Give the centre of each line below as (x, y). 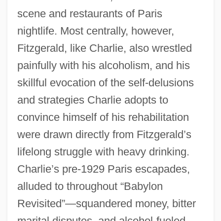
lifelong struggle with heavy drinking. (103, 151)
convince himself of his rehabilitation (103, 117)
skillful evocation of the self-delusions (105, 82)
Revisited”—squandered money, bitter (106, 203)
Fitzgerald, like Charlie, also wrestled (104, 48)
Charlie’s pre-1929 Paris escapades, (103, 169)
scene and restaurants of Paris (90, 13)
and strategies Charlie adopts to (92, 100)
